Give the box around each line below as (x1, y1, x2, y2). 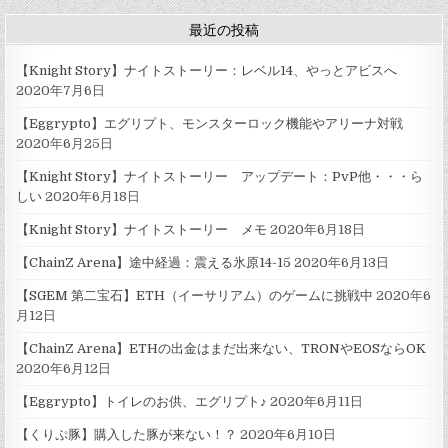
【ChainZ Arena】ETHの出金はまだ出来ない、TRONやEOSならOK (16, 340, 427, 356)
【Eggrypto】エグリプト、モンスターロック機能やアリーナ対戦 (16, 115, 404, 131)
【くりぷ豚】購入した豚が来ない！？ (16, 426, 238, 442)
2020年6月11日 (270, 393, 364, 409)
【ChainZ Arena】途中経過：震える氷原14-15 (16, 254, 292, 270)
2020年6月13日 (294, 254, 390, 270)
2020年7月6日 (16, 82, 106, 98)
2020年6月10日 (240, 426, 337, 442)
